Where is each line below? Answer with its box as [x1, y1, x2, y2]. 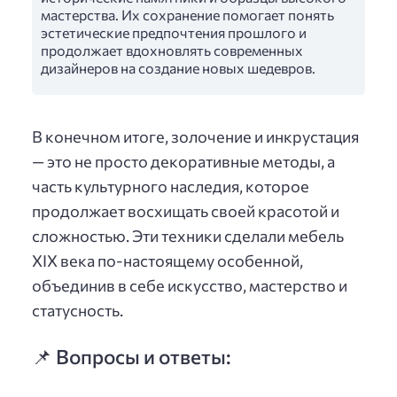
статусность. [32, 300, 123, 321]
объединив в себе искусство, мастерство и [32, 276, 347, 296]
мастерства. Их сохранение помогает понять [41, 5, 334, 23]
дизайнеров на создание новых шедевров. [41, 58, 315, 76]
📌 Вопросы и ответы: [32, 344, 231, 370]
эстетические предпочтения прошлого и [41, 23, 307, 41]
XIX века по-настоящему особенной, [32, 251, 303, 271]
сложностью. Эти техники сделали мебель [32, 226, 344, 246]
